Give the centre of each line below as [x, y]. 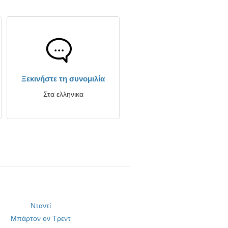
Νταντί [41, 206]
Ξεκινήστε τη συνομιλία [63, 79]
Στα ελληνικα [63, 94]
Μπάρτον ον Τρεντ [41, 218]
